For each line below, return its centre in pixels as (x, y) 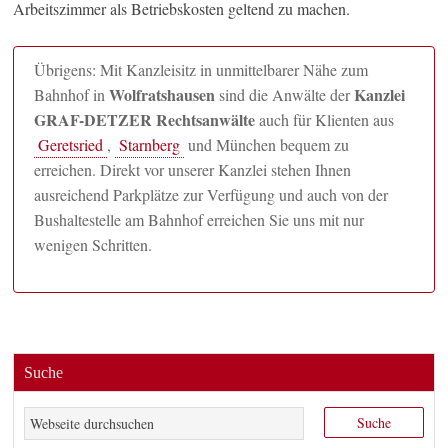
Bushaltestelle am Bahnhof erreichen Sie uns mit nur (199, 220)
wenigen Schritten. (93, 245)
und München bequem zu (267, 145)
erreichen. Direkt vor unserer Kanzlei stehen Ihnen (193, 170)
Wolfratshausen (162, 95)
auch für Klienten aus (325, 120)
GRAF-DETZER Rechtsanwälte (145, 120)
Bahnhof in (72, 95)
